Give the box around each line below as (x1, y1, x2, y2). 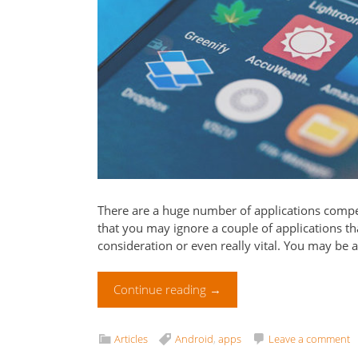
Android (175, 332, 213, 347)
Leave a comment (268, 332, 350, 347)
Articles (114, 332, 148, 347)
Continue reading (113, 281, 209, 298)
